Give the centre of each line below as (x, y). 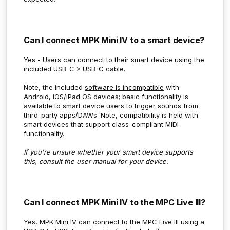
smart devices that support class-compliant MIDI (101, 124)
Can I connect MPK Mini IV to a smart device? (114, 40)
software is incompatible (124, 87)
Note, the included (54, 87)
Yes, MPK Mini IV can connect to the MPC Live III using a (114, 222)
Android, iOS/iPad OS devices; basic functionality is (106, 96)
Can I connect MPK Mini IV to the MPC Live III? (114, 202)
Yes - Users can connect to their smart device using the (114, 59)
